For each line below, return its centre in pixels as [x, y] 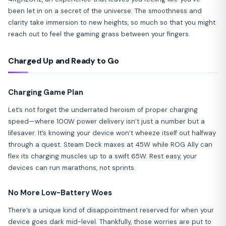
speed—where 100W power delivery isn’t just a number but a [106, 121]
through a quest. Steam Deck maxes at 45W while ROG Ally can [110, 144]
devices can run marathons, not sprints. [72, 167]
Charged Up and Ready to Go [64, 61]
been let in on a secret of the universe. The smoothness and [105, 11]
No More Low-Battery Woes [60, 192]
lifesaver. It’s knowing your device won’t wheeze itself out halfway [112, 133]
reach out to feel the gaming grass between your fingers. [99, 34]
